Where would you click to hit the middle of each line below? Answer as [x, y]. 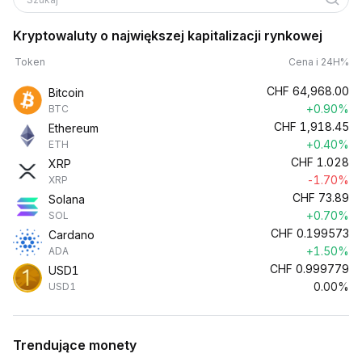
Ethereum [74, 128]
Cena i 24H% [319, 62]
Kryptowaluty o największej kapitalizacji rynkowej [168, 36]
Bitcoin [66, 93]
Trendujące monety [75, 345]
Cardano [72, 235]
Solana [67, 199]
